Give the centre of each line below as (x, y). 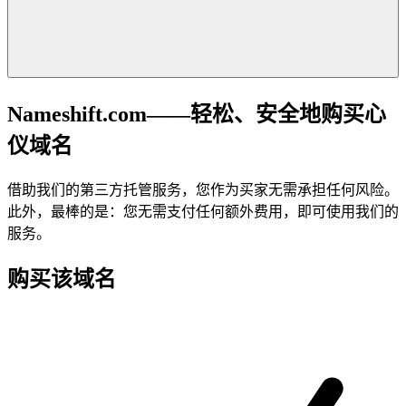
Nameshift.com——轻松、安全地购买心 (197, 114)
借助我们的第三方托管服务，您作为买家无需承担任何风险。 (203, 189)
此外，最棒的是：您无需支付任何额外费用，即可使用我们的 (203, 211)
